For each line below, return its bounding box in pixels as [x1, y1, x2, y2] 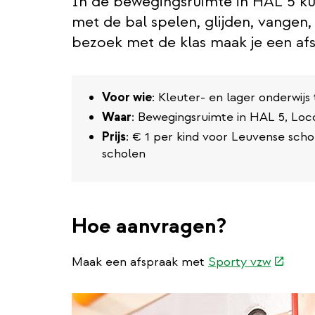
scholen [102, 145, 146, 162]
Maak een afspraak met [72, 253, 208, 270]
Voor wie [102, 89, 152, 105]
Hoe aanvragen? [72, 212, 226, 240]
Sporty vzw [208, 253, 271, 270]
